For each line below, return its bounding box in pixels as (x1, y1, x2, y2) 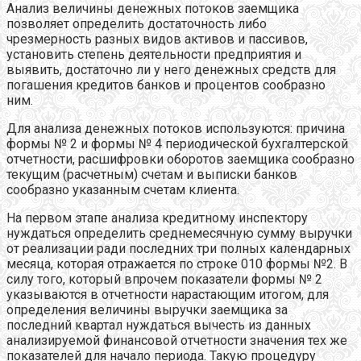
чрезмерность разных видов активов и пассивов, (6, 31, 308, 47)
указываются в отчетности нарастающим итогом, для (6, 286, 329, 302)
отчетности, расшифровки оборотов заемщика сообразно (6, 151, 355, 167)
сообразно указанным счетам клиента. (6, 181, 239, 197)
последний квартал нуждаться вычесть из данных (6, 317, 311, 333)
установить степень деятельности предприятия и (6, 46, 301, 62)
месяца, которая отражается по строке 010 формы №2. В (6, 255, 347, 272)
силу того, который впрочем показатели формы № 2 (6, 271, 322, 287)
